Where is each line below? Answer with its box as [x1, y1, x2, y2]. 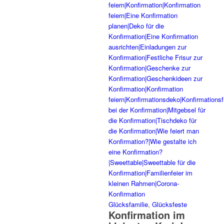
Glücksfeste [152, 199, 187, 209]
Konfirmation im [108, 207, 185, 222]
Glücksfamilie [108, 199, 148, 209]
